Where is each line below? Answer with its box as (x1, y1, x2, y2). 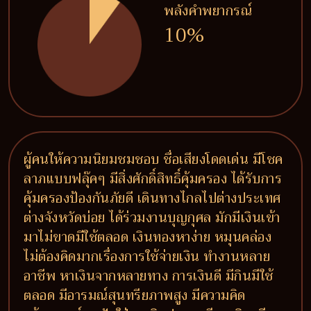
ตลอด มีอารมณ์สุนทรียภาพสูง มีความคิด (24, 284, 246, 307)
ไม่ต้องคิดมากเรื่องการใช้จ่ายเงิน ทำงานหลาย (24, 245, 270, 268)
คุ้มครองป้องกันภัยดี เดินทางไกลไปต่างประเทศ (24, 187, 281, 210)
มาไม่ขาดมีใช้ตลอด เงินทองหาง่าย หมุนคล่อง (24, 226, 271, 249)
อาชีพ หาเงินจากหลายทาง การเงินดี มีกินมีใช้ (24, 264, 274, 287)
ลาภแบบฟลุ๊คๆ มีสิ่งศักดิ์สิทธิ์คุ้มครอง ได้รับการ (24, 167, 282, 190)
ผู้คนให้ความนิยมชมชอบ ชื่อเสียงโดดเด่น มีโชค (24, 148, 283, 171)
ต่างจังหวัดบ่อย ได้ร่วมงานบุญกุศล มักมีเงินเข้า (24, 206, 280, 229)
